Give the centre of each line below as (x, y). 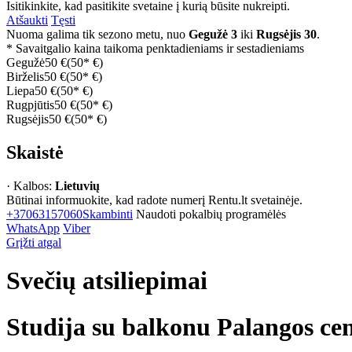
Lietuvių (77, 185)
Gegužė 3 (213, 35)
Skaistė (35, 153)
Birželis (25, 77)
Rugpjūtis (30, 105)
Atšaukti (27, 20)
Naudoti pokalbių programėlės (211, 214)
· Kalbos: (31, 185)
